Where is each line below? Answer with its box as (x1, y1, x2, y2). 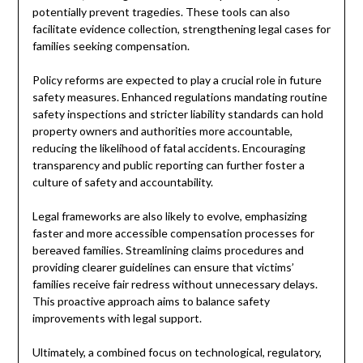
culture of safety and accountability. (32, 174, 213, 189)
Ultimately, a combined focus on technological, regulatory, (32, 344, 322, 359)
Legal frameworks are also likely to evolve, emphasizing (32, 208, 307, 223)
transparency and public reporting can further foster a (32, 157, 305, 172)
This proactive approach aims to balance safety (32, 293, 270, 308)
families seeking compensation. (32, 38, 190, 53)
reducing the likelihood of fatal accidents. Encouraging (32, 140, 305, 155)
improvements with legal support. (32, 310, 202, 325)
